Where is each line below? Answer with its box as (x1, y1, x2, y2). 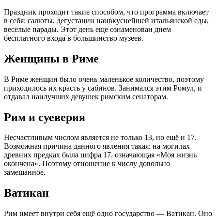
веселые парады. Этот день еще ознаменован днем (4, 25, 171, 33)
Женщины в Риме (4, 52, 99, 65)
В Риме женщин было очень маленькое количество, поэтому (4, 75, 204, 83)
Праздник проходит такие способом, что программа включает (4, 7, 209, 16)
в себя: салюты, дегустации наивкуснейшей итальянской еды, (4, 16, 209, 25)
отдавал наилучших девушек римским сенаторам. (4, 92, 168, 101)
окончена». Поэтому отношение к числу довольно (4, 159, 170, 168)
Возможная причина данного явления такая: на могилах (4, 142, 190, 151)
